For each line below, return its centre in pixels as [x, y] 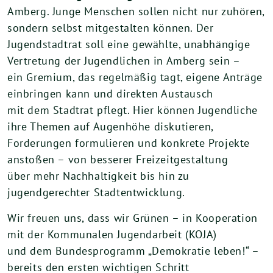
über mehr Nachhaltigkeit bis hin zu [99, 176]
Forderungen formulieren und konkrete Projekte [129, 143]
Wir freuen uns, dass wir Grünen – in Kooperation [133, 218]
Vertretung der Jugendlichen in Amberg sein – [124, 61]
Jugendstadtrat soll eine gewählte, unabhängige [129, 44]
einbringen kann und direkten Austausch [110, 94]
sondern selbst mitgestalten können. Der [111, 28]
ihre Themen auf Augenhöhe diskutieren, [111, 126]
